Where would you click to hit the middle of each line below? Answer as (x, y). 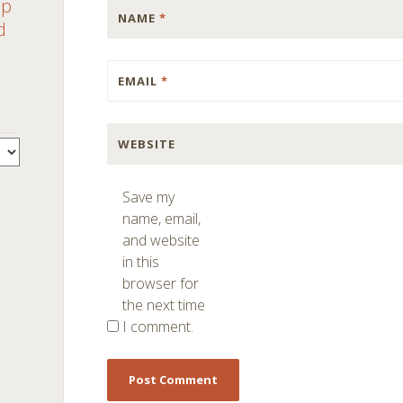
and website (161, 240)
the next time (164, 305)
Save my (149, 197)
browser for (161, 283)
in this (141, 262)
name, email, (162, 219)
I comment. (158, 327)
